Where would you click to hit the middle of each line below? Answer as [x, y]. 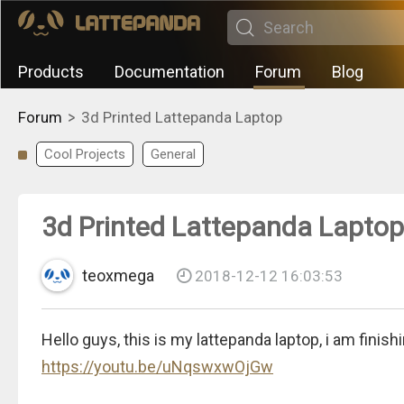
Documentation [170, 72]
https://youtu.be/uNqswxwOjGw [157, 367]
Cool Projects [85, 154]
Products [51, 72]
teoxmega [118, 275]
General [173, 154]
